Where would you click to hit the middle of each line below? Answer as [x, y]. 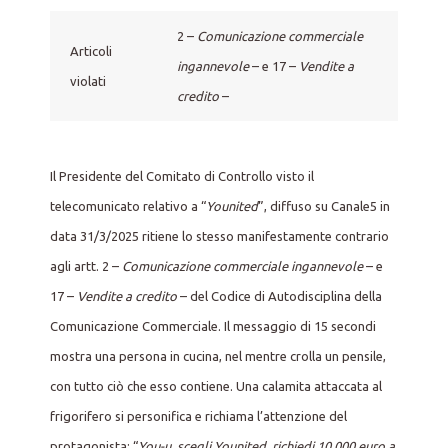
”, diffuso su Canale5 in [324, 205]
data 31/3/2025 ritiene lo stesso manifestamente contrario [219, 235]
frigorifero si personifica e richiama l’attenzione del [198, 415]
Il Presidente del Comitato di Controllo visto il [182, 175]
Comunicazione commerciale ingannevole [242, 265]
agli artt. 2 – [86, 265]
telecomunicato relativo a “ [128, 205]
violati [88, 80]
